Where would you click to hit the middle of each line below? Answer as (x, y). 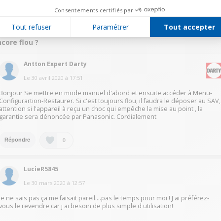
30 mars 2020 (49, 183)
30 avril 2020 (48, 77)
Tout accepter (190, 27)
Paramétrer (110, 27)
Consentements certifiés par (94, 10)
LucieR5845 (41, 169)
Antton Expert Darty (55, 64)
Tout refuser (32, 27)
